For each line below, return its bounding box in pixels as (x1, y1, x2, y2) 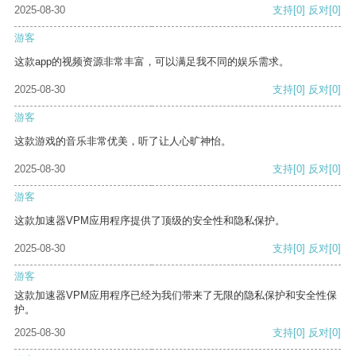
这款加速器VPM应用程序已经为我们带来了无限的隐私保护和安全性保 (14, 289, 337, 302)
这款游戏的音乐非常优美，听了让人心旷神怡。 (14, 135, 231, 148)
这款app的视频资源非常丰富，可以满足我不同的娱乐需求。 (14, 56, 289, 68)
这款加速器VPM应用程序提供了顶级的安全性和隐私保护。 (14, 215, 285, 227)
